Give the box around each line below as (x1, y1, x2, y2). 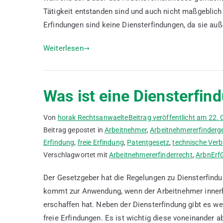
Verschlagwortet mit (43, 151, 110, 159)
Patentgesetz (127, 138, 170, 146)
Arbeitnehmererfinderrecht (109, 151, 193, 159)
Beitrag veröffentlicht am (128, 113, 209, 121)
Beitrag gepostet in (43, 126, 105, 134)
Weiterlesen (43, 44, 84, 53)
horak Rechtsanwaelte (57, 113, 128, 121)
